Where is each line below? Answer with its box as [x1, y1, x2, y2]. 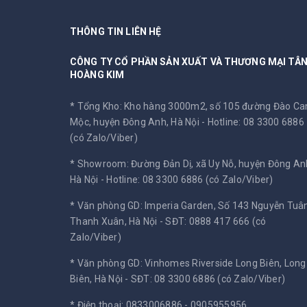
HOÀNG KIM [70, 69, 125, 81]
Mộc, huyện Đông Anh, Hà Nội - [70, 116, 208, 128]
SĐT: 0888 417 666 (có [165, 216, 267, 228]
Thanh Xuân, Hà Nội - [70, 216, 166, 228]
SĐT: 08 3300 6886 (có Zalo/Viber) [130, 273, 285, 285]
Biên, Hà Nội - [70, 273, 131, 285]
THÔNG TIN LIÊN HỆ [70, 26, 162, 38]
